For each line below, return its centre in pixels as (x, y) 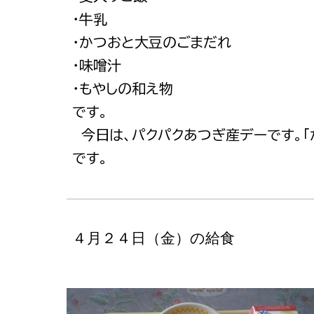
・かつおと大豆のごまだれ (151, 42)
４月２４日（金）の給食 (153, 238)
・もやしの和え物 (122, 88)
